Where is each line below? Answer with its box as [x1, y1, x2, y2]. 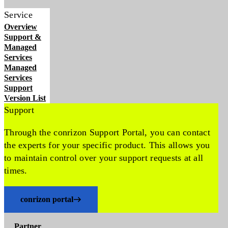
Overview [4, 22, 37, 31]
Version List [4, 94, 46, 102]
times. [4, 165, 27, 176]
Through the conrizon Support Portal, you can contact [4, 127, 211, 137]
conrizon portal [20, 195, 73, 204]
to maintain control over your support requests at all [4, 153, 204, 163]
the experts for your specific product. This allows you [4, 140, 210, 150]
